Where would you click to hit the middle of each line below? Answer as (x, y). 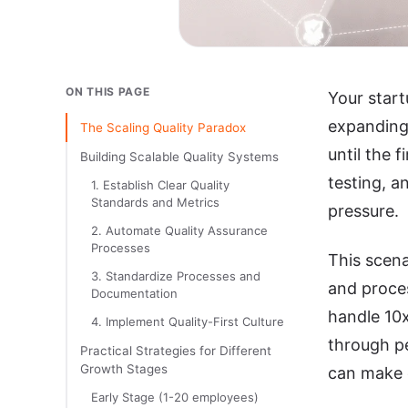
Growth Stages (124, 369)
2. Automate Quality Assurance (179, 230)
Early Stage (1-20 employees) (175, 397)
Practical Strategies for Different (176, 351)
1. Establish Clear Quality (160, 185)
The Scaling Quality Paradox (163, 127)
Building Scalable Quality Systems (179, 157)
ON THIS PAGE (108, 92)
